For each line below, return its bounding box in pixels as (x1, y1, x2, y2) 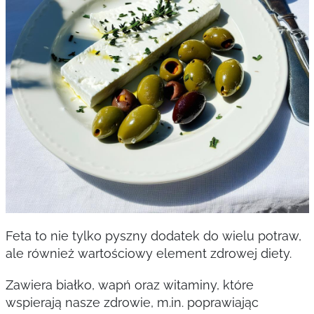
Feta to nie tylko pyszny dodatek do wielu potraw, (5, 228, 301, 243)
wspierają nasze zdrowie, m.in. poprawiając (5, 295, 259, 310)
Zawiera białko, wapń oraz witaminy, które (5, 278, 254, 292)
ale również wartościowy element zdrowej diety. (5, 246, 292, 261)
